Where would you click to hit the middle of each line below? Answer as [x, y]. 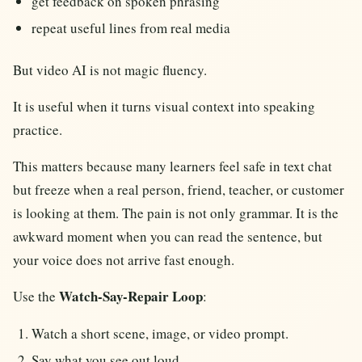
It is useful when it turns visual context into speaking [164, 107]
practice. [38, 130]
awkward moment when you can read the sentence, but [168, 237]
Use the [36, 297]
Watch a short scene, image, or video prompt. [160, 334]
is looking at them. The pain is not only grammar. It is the [176, 213]
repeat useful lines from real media [131, 27]
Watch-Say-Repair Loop [131, 297]
